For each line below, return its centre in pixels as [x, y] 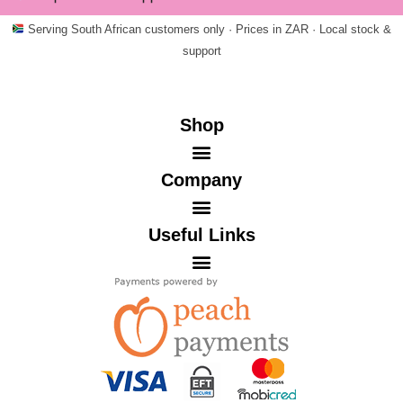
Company [201, 179]
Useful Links [201, 234]
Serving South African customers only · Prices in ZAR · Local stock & [208, 29]
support [201, 51]
